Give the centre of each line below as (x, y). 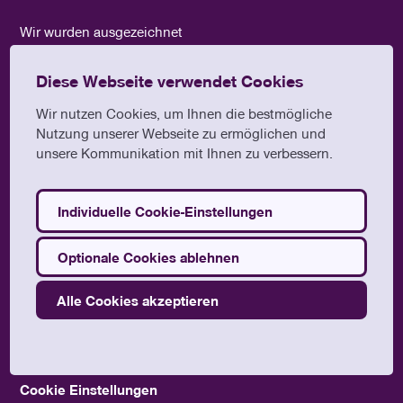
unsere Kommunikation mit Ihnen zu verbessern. (184, 153)
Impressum (57, 327)
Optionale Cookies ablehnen (148, 257)
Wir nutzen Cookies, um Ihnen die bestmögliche (184, 114)
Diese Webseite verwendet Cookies (169, 81)
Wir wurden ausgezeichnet (102, 31)
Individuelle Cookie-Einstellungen (165, 211)
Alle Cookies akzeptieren (137, 300)
